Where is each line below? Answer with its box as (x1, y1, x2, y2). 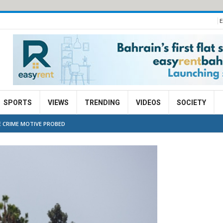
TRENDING (85, 99, 120, 107)
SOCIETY (177, 99, 206, 107)
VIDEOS (136, 99, 161, 107)
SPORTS (3, 99, 32, 107)
